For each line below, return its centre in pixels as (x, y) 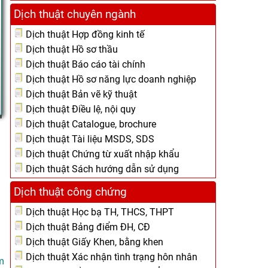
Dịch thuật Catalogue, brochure (90, 124)
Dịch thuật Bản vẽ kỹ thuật (80, 94)
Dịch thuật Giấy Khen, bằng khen (93, 242)
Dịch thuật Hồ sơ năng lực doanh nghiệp (110, 79)
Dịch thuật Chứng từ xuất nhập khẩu (101, 154)
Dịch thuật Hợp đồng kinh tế (84, 34)
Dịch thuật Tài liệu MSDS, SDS (89, 139)
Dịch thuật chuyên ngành (75, 14)
